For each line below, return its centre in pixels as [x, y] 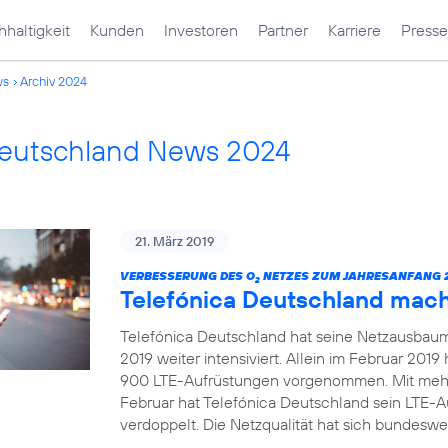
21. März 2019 [174, 241]
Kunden [117, 30]
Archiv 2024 [53, 81]
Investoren [201, 30]
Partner [283, 30]
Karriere [354, 30]
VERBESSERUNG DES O [187, 275]
